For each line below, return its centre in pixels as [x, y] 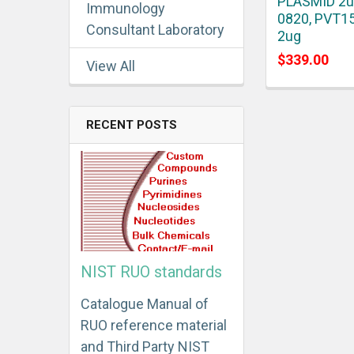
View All [111, 66]
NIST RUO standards [151, 272]
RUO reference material [154, 326]
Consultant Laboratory [155, 29]
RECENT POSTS [132, 124]
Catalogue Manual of [145, 304]
